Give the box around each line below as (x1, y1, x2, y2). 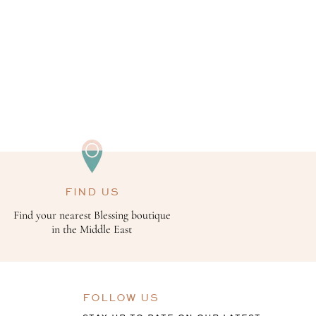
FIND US (64, 186, 119, 198)
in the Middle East (51, 222, 133, 237)
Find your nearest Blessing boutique (13, 208, 171, 223)
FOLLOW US (83, 291, 159, 304)
